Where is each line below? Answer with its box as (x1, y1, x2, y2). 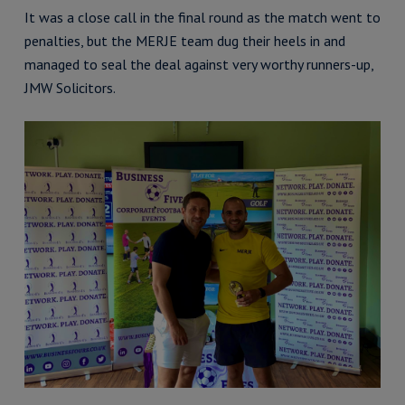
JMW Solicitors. (24, 78, 116, 97)
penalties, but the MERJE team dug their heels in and (24, 31, 345, 50)
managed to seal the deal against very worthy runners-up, (24, 54, 373, 73)
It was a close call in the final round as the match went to (24, 7, 381, 26)
